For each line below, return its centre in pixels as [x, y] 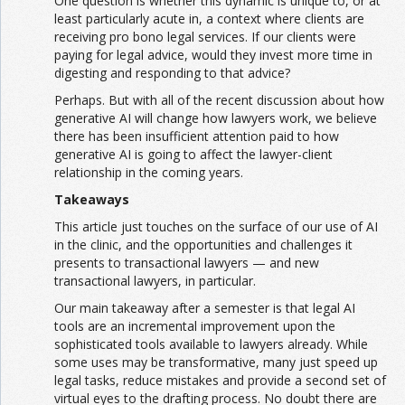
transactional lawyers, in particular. [155, 281]
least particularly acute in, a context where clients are [209, 19]
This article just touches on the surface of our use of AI [216, 227]
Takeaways [92, 200]
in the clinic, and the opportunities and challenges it [203, 245]
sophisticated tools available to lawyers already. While [211, 344]
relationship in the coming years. [149, 173]
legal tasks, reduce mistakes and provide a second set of [220, 381]
